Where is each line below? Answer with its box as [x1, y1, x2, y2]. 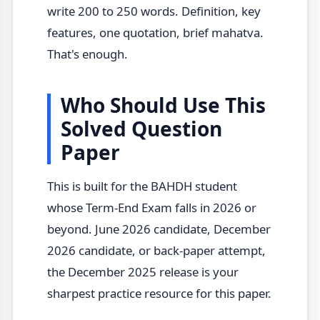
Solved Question [60, 114, 222, 142]
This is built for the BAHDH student [46, 177, 237, 194]
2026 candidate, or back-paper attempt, [46, 241, 266, 259]
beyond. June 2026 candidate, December [46, 220, 271, 237]
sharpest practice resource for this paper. [46, 284, 271, 301]
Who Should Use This [60, 91, 266, 119]
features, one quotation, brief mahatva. [46, 24, 264, 41]
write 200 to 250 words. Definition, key [46, 2, 261, 19]
